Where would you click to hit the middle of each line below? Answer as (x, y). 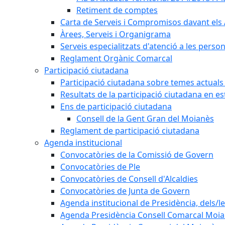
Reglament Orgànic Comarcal (116, 58)
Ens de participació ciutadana (116, 106)
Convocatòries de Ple (100, 167)
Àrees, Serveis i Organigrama (116, 34)
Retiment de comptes (117, 10)
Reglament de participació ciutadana (130, 131)
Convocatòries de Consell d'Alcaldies (129, 179)
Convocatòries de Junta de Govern (125, 191)
